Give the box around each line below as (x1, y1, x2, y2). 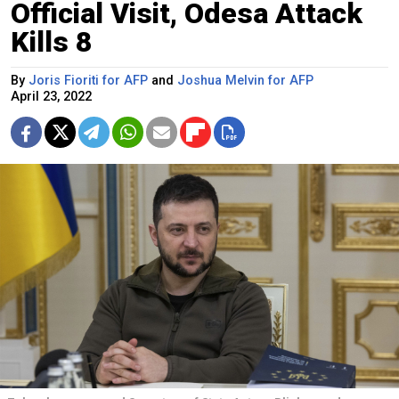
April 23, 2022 (11, 88, 92, 104)
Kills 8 (11, 24, 93, 59)
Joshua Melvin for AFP (177, 72, 313, 88)
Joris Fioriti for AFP (28, 72, 148, 88)
